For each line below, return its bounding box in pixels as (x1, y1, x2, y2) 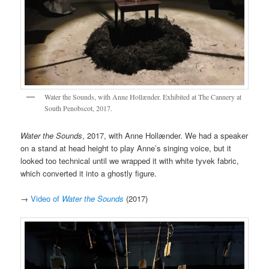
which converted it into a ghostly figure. (20, 167, 157, 179)
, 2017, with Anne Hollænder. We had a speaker (82, 129, 249, 141)
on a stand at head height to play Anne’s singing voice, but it (20, 142, 232, 154)
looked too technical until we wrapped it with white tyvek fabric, (20, 154, 240, 166)
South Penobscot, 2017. (44, 103, 113, 113)
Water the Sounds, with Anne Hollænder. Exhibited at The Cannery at (44, 92, 242, 102)
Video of (31, 192, 62, 204)
